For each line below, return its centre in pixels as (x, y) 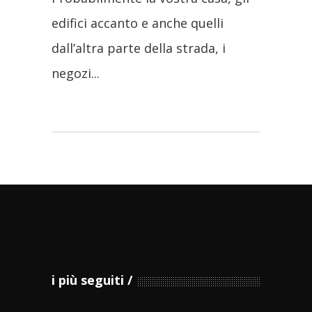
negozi (71, 73)
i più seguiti (88, 280)
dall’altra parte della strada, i (139, 48)
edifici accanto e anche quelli (138, 23)
